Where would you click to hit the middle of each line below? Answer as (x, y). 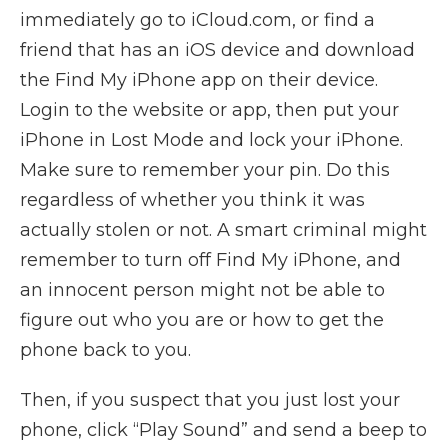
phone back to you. (105, 349)
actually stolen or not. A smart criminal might (223, 229)
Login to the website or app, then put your (209, 109)
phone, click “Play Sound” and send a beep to (223, 429)
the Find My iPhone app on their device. (199, 79)
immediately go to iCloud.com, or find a (197, 19)
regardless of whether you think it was (192, 199)
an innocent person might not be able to (202, 289)
